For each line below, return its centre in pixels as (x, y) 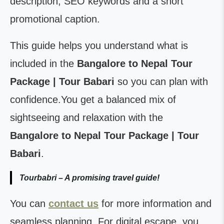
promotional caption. (55, 19)
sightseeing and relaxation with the (86, 117)
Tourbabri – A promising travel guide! (89, 178)
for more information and (155, 203)
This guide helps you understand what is (99, 45)
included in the (43, 63)
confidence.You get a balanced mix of (93, 99)
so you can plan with (161, 81)
